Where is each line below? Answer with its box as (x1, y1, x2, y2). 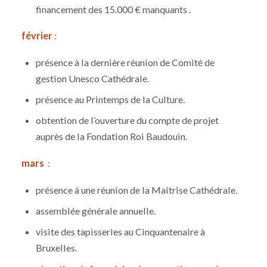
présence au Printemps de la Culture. (36, 94, 185, 105)
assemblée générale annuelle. (36, 204, 156, 216)
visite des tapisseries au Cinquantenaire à (36, 225, 206, 237)
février (21, 30, 52, 42)
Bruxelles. (36, 241, 77, 253)
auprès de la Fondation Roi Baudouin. (36, 131, 188, 142)
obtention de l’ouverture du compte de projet (36, 114, 219, 126)
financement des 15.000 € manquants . (36, 3, 191, 15)
